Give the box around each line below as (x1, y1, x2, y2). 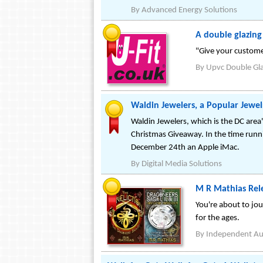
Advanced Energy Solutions (141, 6, 237, 15)
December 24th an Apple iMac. (131, 143, 240, 152)
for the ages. (195, 214, 240, 222)
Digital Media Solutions (141, 160, 222, 168)
